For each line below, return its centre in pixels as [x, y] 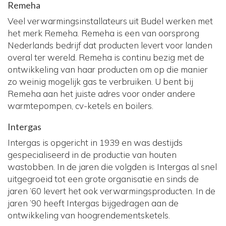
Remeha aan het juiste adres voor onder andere [101, 93]
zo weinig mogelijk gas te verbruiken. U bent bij [100, 81]
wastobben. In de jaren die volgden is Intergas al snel [112, 166]
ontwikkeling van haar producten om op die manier [108, 69]
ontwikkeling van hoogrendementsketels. [89, 215]
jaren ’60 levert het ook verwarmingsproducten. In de [111, 191]
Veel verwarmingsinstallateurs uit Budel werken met [110, 21]
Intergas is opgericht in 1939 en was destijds [95, 142]
